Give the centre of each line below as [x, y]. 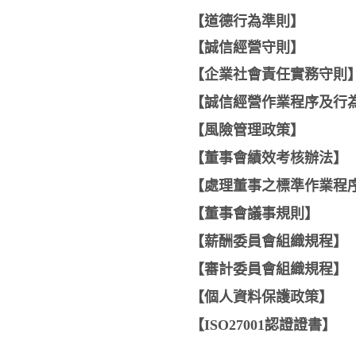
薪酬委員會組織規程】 [276, 242]
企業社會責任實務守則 [276, 75]
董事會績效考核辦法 [269, 158]
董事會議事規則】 [261, 214]
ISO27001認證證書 [263, 325]
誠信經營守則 [247, 48]
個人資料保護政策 [261, 297]
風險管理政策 [247, 130]
